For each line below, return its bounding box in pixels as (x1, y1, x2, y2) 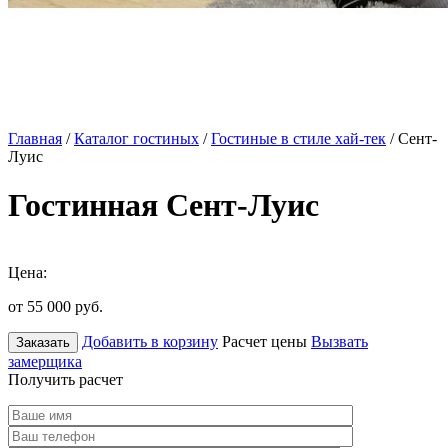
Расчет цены (222, 332, 307, 350)
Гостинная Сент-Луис (8, 187, 319, 224)
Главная (8, 130, 62, 147)
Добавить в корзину (82, 332, 218, 350)
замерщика (8, 352, 82, 370)
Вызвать (311, 332, 368, 350)
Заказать (16, 334, 70, 350)
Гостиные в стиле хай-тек (211, 130, 386, 147)
